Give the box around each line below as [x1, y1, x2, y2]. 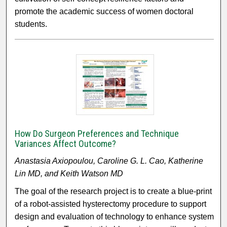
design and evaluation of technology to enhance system [15, 212, 214, 221]
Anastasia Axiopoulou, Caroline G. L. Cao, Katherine [15, 157, 204, 166]
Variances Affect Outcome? [15, 138, 117, 149]
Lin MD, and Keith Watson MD [15, 169, 124, 178]
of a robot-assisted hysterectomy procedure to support [15, 200, 207, 209]
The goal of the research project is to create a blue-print [15, 187, 212, 196]
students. [15, 20, 48, 29]
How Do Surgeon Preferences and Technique [15, 128, 179, 139]
